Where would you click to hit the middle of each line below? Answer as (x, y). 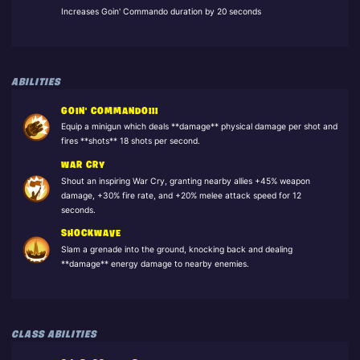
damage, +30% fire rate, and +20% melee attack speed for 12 (181, 195)
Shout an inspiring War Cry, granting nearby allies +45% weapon (185, 181)
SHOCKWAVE (91, 234)
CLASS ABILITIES (53, 335)
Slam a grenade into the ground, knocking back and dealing (176, 249)
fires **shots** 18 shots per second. (130, 141)
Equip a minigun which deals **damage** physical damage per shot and (199, 127)
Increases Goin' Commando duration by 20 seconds (161, 11)
